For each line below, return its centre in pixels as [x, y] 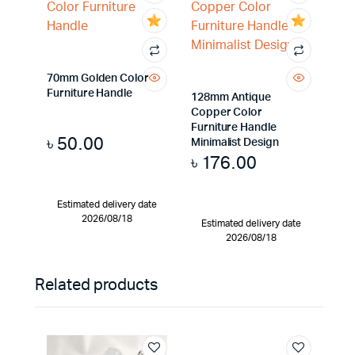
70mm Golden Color [98, 78]
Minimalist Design [235, 143]
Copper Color [227, 113]
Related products [97, 285]
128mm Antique [231, 97]
